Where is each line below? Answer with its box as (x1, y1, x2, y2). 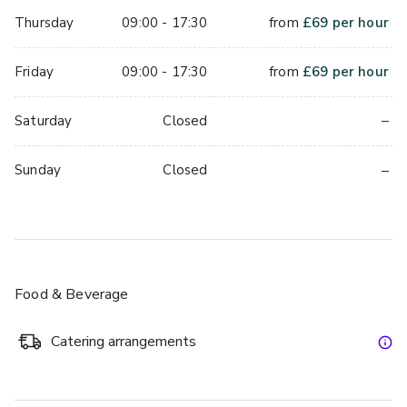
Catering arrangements (51, 331, 196, 352)
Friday (15, 62, 55, 81)
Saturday (15, 111, 73, 130)
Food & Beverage (15, 283, 129, 304)
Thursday (15, 13, 74, 32)
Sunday (15, 161, 62, 180)
